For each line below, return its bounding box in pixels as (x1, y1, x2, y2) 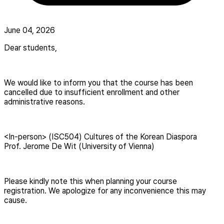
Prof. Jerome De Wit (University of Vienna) (4, 141, 154, 151)
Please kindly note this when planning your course (4, 176, 177, 186)
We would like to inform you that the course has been (4, 77, 193, 87)
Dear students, (4, 42, 57, 52)
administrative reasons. (4, 96, 85, 106)
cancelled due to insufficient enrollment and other (4, 87, 179, 97)
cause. (4, 195, 27, 205)
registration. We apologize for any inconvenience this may (4, 185, 206, 195)
